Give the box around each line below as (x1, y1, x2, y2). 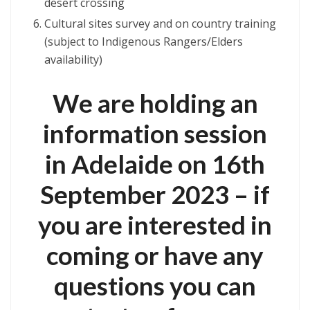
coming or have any (46, 239, 264, 271)
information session (43, 118, 267, 149)
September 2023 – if (40, 179, 270, 210)
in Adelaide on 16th (45, 148, 265, 179)
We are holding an (52, 87, 258, 118)
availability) (44, 52, 102, 68)
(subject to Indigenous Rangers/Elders (44, 34, 243, 50)
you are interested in (38, 209, 272, 240)
